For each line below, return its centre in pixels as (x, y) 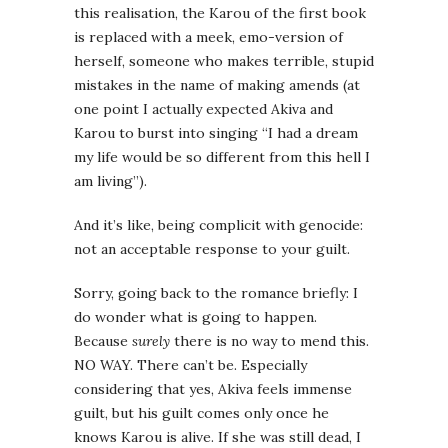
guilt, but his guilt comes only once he (201, 413)
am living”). (110, 181)
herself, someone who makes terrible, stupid (224, 61)
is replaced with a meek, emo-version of (208, 37)
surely (151, 341)
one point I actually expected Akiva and (203, 109)
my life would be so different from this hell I (222, 157)
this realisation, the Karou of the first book (220, 13)
